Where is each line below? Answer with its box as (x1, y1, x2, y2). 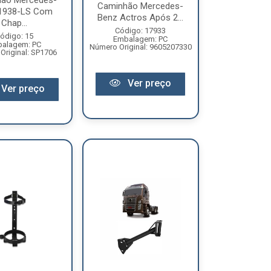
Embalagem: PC (113, 34, 168, 44)
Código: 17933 (115, 25, 166, 35)
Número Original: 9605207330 (89, 42, 192, 51)
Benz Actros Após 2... (97, 11, 184, 23)
